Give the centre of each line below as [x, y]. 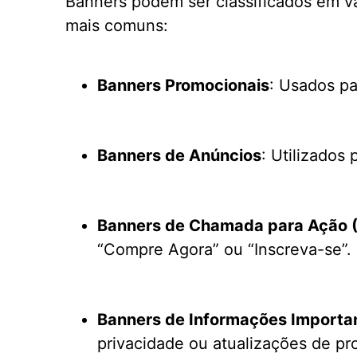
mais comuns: [117, 25]
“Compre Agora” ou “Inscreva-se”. [224, 249]
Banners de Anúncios [179, 155]
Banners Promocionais [183, 85]
